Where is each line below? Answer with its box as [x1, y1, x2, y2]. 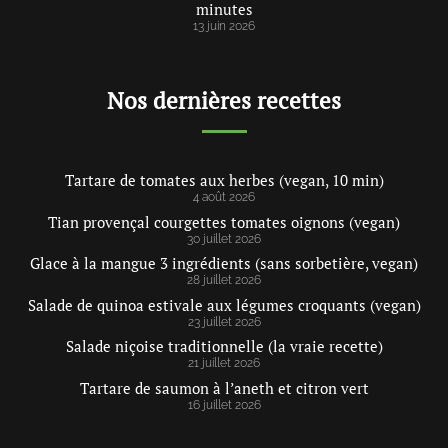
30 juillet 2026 [187, 231, 261, 246]
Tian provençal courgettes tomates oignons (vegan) [48, 211, 400, 232]
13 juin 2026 [193, 19, 255, 34]
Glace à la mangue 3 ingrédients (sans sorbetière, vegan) [30, 253, 418, 274]
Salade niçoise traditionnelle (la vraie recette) [65, 336, 383, 357]
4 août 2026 [193, 190, 255, 205]
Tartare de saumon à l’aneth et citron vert [79, 377, 369, 398]
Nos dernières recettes [107, 85, 341, 115]
